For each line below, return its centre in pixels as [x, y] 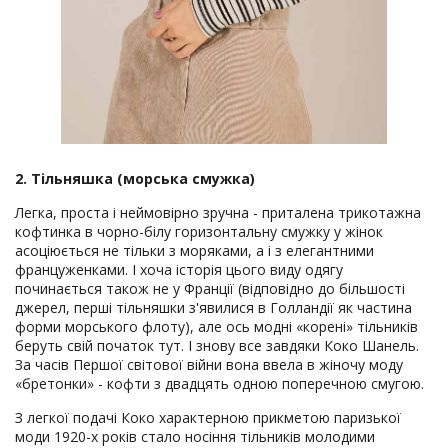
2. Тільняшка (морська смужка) [135, 179]
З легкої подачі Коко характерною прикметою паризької [208, 418]
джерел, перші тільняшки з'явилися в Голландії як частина [213, 308]
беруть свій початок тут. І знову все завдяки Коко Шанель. [217, 346]
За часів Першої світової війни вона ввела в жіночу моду [209, 365]
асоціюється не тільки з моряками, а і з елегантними [194, 251]
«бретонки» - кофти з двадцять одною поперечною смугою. [219, 384]
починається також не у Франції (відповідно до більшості [210, 289]
